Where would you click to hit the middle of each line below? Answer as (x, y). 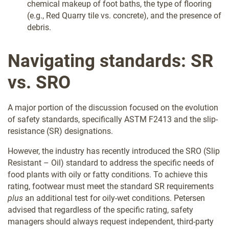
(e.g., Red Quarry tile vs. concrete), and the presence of (124, 15)
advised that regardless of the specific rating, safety (100, 210)
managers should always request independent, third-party (111, 221)
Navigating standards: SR (110, 61)
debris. (39, 27)
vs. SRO (39, 82)
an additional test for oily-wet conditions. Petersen (114, 198)
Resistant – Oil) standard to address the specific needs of (111, 163)
